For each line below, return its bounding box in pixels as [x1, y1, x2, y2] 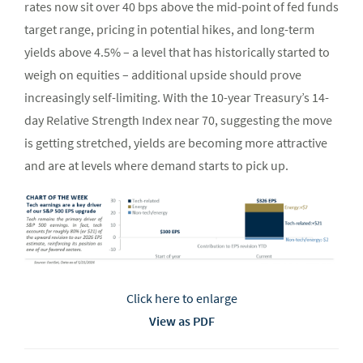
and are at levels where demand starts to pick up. [24, 157, 288, 174]
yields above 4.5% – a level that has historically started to [24, 44, 330, 61]
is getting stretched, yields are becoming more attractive [24, 135, 327, 152]
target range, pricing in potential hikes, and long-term [24, 21, 314, 38]
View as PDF [148, 312, 215, 329]
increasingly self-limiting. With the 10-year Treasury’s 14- [24, 89, 329, 106]
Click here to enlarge [126, 289, 237, 306]
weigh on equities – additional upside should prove [24, 66, 301, 83]
